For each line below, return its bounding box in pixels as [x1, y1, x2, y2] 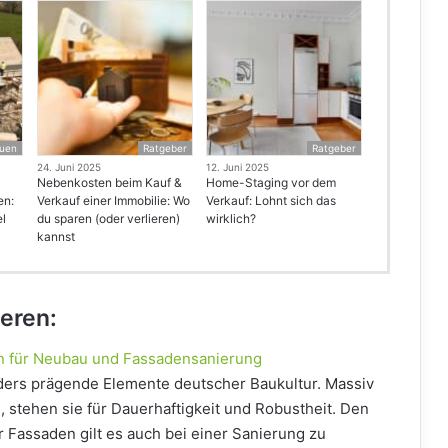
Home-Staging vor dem [205, 175, 336, 191]
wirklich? [205, 211, 256, 227]
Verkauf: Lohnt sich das [205, 193, 336, 209]
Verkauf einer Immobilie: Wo [36, 193, 190, 209]
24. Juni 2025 [36, 161, 101, 174]
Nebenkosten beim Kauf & [36, 175, 182, 191]
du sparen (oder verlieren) [36, 211, 180, 227]
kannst [36, 229, 75, 245]
